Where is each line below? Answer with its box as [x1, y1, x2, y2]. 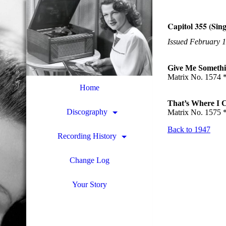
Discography [66, 107, 107, 116]
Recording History [57, 132, 117, 140]
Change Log [69, 156, 109, 164]
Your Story [72, 180, 107, 189]
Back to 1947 [167, 125, 210, 134]
